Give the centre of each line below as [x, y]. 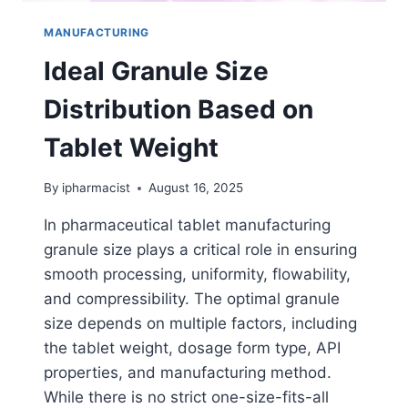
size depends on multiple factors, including [200, 324]
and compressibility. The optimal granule [192, 299]
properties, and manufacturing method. [188, 373]
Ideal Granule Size [156, 71]
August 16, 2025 [196, 188]
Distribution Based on [178, 109]
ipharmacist [97, 188]
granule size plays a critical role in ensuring [200, 250]
